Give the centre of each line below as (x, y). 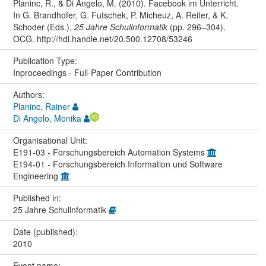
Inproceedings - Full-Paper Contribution (87, 72)
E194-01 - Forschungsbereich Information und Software (118, 164)
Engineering (37, 175)
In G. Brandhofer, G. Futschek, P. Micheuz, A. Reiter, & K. (120, 15)
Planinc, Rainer (41, 106)
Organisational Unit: (51, 140)
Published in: (38, 197)
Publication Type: (46, 60)
